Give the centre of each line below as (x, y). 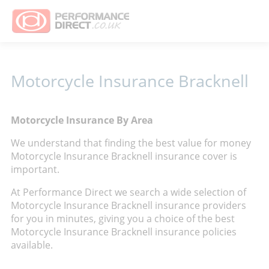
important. (35, 169)
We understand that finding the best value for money (131, 143)
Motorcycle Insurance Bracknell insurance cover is (124, 156)
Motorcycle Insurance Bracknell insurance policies (124, 232)
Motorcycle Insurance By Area (82, 120)
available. (32, 245)
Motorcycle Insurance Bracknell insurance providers (128, 205)
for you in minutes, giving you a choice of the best (123, 219)
